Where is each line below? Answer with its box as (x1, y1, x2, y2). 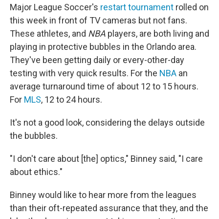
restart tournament (100, 2, 174, 13)
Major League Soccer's (10, 2, 100, 13)
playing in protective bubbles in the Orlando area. (10, 42, 197, 52)
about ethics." (10, 167, 63, 177)
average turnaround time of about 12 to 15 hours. (10, 81, 198, 92)
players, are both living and (106, 28, 209, 39)
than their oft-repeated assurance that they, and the (10, 203, 208, 214)
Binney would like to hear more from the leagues (10, 190, 197, 200)
